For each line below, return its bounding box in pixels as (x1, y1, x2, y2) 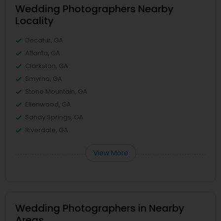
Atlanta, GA (25, 48, 60, 58)
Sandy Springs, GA (25, 112, 83, 122)
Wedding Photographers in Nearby (15, 201, 184, 215)
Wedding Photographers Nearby (15, 1, 174, 16)
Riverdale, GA (25, 125, 68, 135)
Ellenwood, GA (25, 99, 71, 109)
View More (93, 147, 128, 158)
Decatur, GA (25, 35, 63, 45)
